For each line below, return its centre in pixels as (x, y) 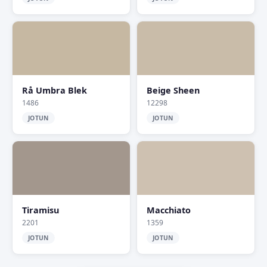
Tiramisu (41, 210)
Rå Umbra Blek (55, 90)
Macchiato (169, 210)
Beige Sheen (173, 90)
